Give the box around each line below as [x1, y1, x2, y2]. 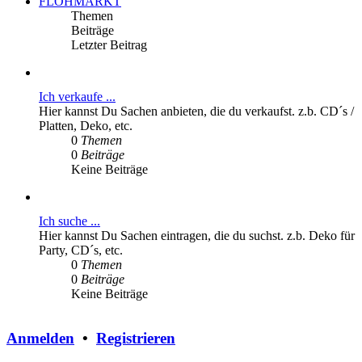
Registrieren [96, 330, 175, 347]
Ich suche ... [39, 214, 100, 229]
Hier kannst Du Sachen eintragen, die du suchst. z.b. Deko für [39, 229, 355, 243]
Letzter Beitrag [71, 38, 147, 53]
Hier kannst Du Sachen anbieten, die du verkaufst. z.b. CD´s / [39, 104, 354, 119]
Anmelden [6, 330, 74, 347]
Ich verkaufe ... [39, 90, 116, 104]
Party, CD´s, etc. [39, 243, 123, 258]
